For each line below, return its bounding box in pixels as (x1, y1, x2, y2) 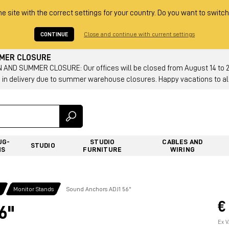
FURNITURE (83, 145, 122, 153)
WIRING (170, 145, 195, 153)
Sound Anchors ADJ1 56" (66, 186, 131, 192)
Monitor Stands (13, 186, 54, 192)
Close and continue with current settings (84, 31, 195, 37)
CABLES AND (162, 138, 203, 145)
